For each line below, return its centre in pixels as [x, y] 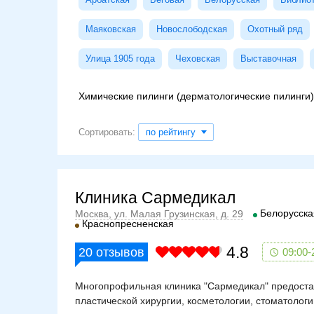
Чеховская [198, 59]
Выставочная [268, 59]
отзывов [118, 253]
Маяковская [111, 29]
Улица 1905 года [120, 59]
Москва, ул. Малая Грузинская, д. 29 [159, 214]
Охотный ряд [275, 29]
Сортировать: [108, 132]
